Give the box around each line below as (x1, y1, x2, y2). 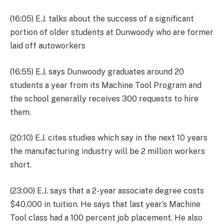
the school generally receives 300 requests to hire (10, 93, 198, 103)
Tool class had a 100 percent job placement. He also (10, 212, 202, 222)
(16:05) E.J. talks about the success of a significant (10, 14, 194, 24)
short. (10, 160, 31, 170)
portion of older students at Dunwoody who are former (10, 27, 213, 37)
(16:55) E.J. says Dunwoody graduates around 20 (10, 66, 184, 76)
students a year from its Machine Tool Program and (10, 80, 201, 90)
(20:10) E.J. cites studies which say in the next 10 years (10, 133, 207, 143)
